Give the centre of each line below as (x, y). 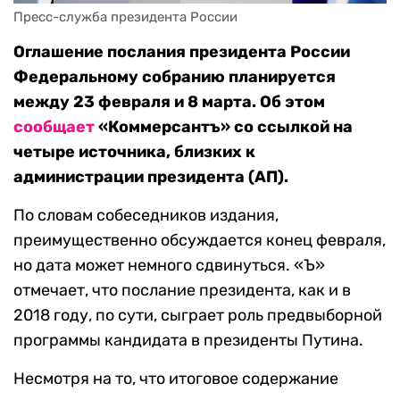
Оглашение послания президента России (182, 52)
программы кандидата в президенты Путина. (188, 341)
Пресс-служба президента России (125, 17)
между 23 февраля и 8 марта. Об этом (169, 102)
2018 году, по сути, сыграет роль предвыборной (198, 316)
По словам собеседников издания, (146, 216)
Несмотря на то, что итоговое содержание (176, 379)
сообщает (54, 127)
